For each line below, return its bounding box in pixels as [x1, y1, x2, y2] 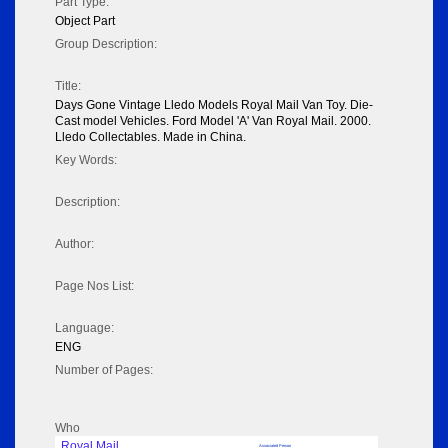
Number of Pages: [55, 363, 153, 378]
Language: [55, 321, 114, 336]
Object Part [55, 14, 115, 29]
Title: [55, 79, 81, 94]
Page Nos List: [55, 279, 134, 294]
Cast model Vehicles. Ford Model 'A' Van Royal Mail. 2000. [55, 114, 371, 129]
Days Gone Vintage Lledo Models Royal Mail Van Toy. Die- [55, 98, 373, 113]
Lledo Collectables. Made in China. [55, 130, 246, 145]
